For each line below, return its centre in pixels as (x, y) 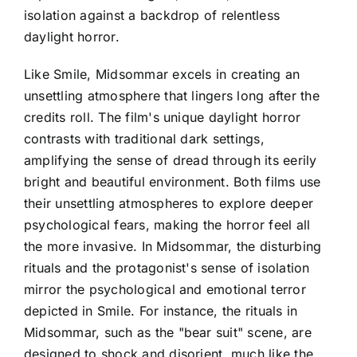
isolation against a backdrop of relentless (152, 15)
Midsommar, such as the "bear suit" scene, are (168, 332)
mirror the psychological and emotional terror (165, 289)
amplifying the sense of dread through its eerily (171, 160)
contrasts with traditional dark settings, (144, 138)
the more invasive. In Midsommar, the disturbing (173, 246)
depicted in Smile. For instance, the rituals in (161, 310)
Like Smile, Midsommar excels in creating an (162, 74)
